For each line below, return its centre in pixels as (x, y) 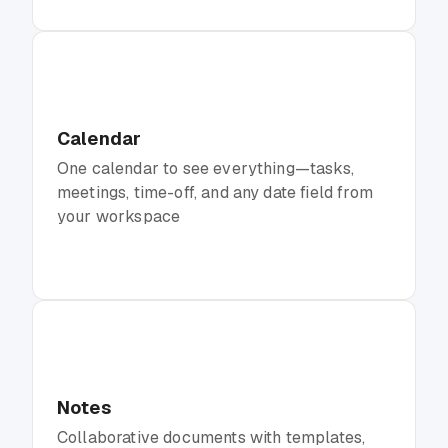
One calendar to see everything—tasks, (205, 168)
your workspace (119, 216)
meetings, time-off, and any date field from (215, 192)
